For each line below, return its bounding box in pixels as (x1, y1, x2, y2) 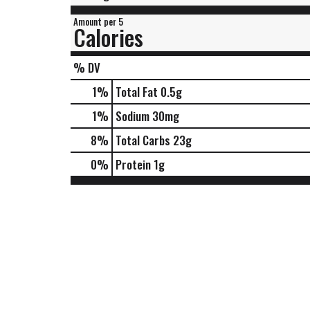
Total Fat (116, 83, 158, 100)
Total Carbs (116, 131, 170, 149)
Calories (73, 21, 143, 53)
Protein (116, 156, 151, 173)
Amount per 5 (73, 15, 123, 28)
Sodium (116, 107, 149, 125)
